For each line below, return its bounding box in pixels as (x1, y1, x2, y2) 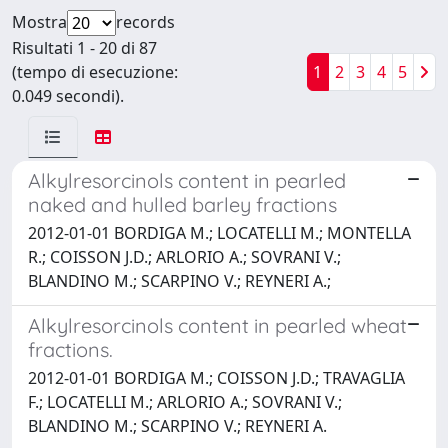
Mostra (12, 10, 67, 33)
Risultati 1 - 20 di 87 (12, 36, 157, 59)
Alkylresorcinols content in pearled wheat (28, 312, 407, 338)
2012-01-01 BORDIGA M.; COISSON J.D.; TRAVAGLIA (28, 366, 405, 389)
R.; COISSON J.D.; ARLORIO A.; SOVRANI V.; (28, 245, 341, 268)
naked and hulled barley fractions (28, 191, 337, 217)
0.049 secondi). (12, 84, 124, 107)
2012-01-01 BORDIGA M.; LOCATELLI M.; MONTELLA (28, 221, 411, 244)
